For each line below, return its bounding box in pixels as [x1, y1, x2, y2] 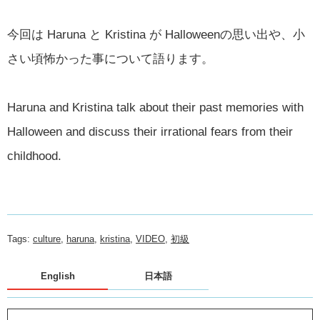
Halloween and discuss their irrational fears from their [7, 125, 293, 139]
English [40, 271, 75, 281]
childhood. [7, 149, 61, 163]
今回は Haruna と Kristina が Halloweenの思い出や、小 [7, 28, 305, 41]
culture [33, 234, 61, 244]
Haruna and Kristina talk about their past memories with [7, 101, 304, 114]
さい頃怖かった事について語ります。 [7, 52, 214, 66]
